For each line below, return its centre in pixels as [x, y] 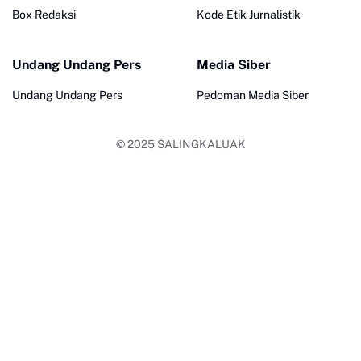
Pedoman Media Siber [253, 95]
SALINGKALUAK [201, 145]
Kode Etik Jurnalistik [249, 15]
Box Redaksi [44, 15]
